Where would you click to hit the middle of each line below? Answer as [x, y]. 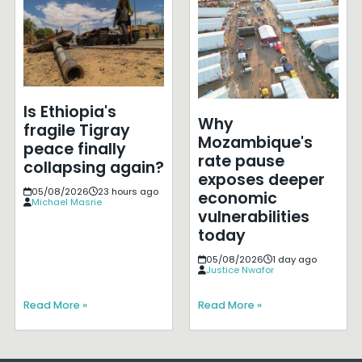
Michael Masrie [66, 202]
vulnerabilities [253, 217]
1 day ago [294, 259]
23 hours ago [128, 192]
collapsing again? [93, 168]
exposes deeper [261, 179]
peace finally [74, 149]
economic [237, 198]
